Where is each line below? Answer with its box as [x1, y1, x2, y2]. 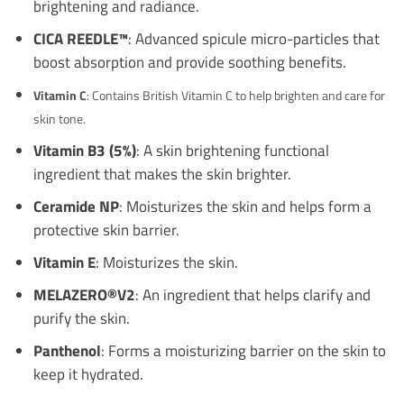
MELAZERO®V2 [32, 282, 135, 306]
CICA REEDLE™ [32, 26, 128, 50]
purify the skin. [32, 306, 130, 329]
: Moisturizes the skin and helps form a [118, 194, 372, 217]
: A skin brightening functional [135, 138, 329, 161]
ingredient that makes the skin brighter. [32, 161, 291, 185]
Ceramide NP [32, 194, 119, 217]
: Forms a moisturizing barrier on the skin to [100, 338, 386, 362]
